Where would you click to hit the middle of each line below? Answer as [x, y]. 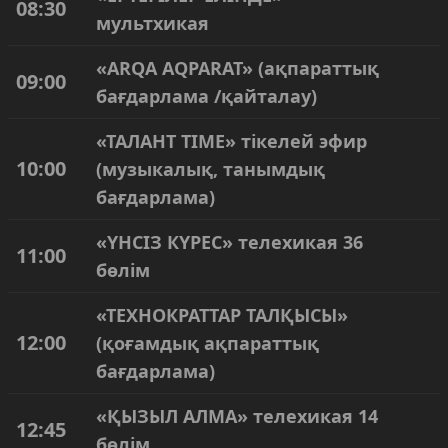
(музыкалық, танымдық [210, 169]
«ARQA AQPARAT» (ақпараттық [237, 68]
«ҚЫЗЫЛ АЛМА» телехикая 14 [237, 416]
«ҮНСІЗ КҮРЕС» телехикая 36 [229, 242]
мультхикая [152, 23]
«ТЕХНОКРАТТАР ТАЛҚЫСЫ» [222, 315]
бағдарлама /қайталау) [206, 96]
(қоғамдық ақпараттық [207, 343]
